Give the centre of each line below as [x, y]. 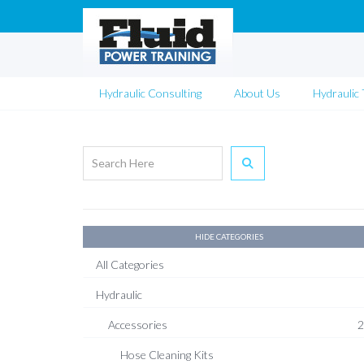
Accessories [138, 325]
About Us [257, 93]
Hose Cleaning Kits [167, 355]
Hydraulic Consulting [150, 93]
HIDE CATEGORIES [229, 236]
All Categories [130, 264]
